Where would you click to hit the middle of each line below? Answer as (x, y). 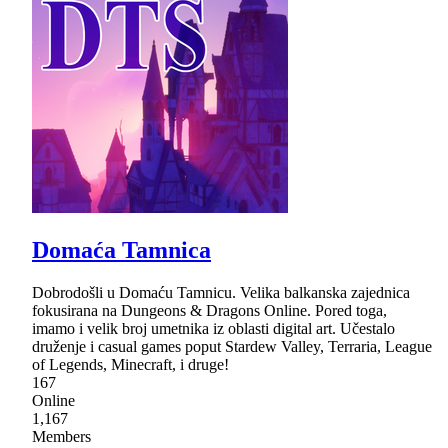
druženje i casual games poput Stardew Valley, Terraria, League (232, 346)
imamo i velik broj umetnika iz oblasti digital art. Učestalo (213, 328)
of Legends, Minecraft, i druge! (130, 364)
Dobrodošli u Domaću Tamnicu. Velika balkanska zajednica (221, 292)
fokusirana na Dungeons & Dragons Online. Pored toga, (209, 310)
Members (61, 436)
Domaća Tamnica (121, 250)
